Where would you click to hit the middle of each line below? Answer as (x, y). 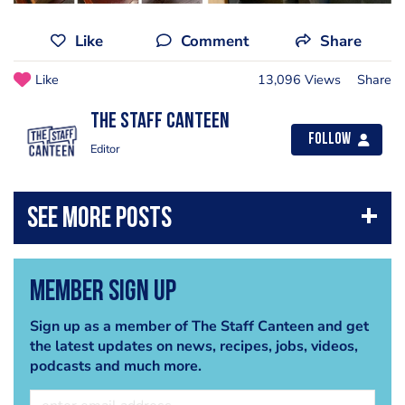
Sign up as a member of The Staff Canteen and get (199, 327)
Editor (105, 150)
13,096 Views (299, 80)
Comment (214, 42)
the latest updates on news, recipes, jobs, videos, (193, 347)
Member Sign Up (103, 293)
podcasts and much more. (115, 367)
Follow (330, 140)
